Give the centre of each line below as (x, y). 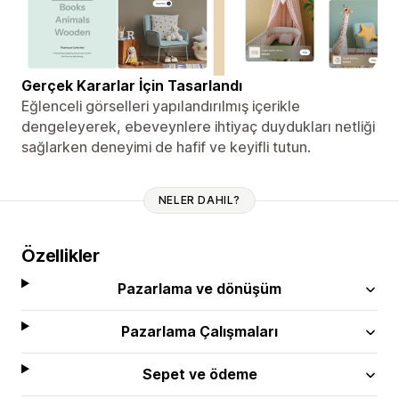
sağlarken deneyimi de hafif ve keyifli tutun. (166, 147)
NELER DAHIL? (199, 200)
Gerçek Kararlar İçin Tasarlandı (132, 85)
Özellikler (61, 255)
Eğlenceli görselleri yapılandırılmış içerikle (161, 106)
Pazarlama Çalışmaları (200, 331)
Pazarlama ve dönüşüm (200, 288)
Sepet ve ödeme (199, 374)
